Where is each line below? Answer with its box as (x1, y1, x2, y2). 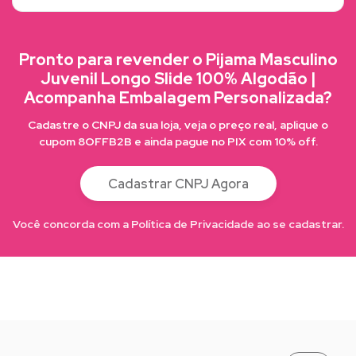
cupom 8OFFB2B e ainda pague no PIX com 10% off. (38, 133, 318, 149)
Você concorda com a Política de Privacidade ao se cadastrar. (12, 216, 344, 231)
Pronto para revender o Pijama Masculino (18, 48, 338, 70)
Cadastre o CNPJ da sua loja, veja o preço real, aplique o (28, 117, 328, 132)
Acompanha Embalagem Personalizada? (24, 87, 332, 108)
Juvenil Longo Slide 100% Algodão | (40, 68, 316, 89)
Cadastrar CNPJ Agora (107, 174, 249, 192)
